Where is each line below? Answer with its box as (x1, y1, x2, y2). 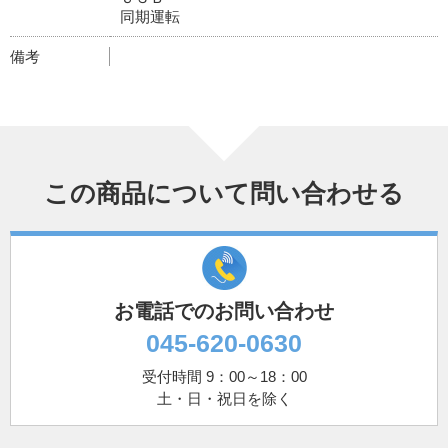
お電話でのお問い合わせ (114, 300, 334, 323)
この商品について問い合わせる (44, 179, 404, 208)
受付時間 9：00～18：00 (141, 368, 307, 386)
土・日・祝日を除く (156, 390, 292, 408)
